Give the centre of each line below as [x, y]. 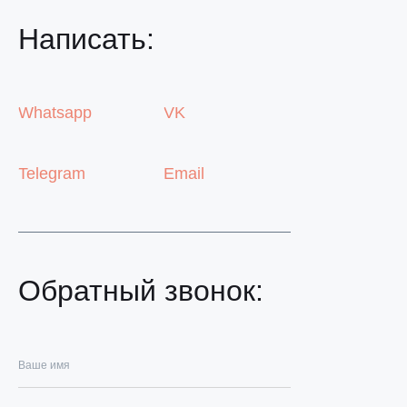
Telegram [52, 174]
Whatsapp [55, 113]
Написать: [86, 40]
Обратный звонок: [141, 291]
